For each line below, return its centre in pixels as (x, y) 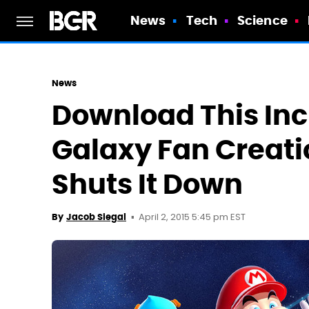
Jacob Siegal (96, 217)
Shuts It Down (147, 185)
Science (262, 20)
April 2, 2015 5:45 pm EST (192, 218)
